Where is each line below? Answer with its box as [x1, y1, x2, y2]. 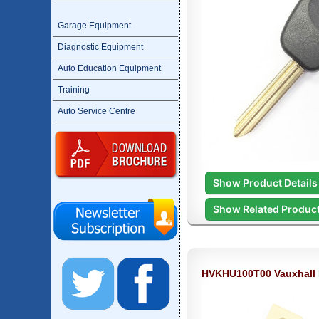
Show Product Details [212, 176, 318, 189]
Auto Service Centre [58, 106, 135, 116]
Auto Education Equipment [58, 63, 161, 73]
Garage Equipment [58, 21, 131, 31]
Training [58, 85, 90, 95]
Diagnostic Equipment [58, 42, 143, 52]
